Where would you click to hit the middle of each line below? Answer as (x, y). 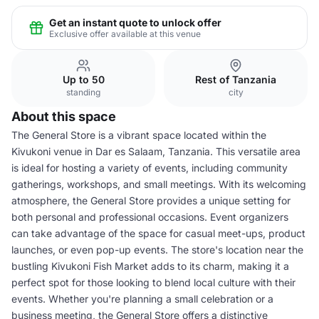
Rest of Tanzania (236, 79)
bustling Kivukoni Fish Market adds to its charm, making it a (150, 266)
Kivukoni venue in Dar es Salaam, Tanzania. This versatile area (156, 151)
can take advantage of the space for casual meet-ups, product (158, 233)
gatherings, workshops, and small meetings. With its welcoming (159, 184)
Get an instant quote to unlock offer (135, 22)
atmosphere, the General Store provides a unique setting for (151, 200)
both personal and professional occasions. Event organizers (150, 217)
